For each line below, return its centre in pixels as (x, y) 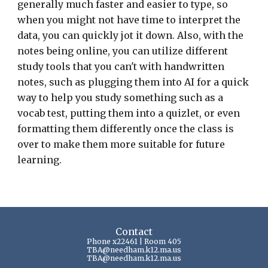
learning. (40, 160)
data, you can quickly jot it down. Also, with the (131, 35)
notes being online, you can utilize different (123, 51)
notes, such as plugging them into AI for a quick (133, 82)
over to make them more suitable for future (121, 144)
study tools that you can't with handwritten (121, 66)
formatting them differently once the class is (126, 129)
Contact (134, 232)
